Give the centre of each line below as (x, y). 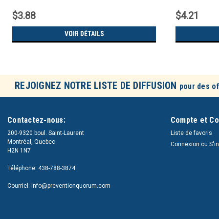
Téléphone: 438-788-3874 (41, 168)
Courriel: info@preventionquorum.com (59, 186)
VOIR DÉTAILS (84, 34)
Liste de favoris (191, 133)
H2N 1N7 (19, 151)
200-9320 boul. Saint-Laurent (46, 133)
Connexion (185, 144)
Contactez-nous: (36, 120)
